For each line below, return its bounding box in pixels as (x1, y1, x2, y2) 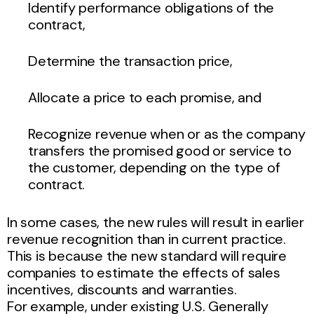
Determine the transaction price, (28, 51, 236, 70)
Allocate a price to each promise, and (28, 88, 265, 107)
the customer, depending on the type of (28, 158, 280, 177)
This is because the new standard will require (7, 246, 287, 265)
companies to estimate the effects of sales (7, 263, 280, 282)
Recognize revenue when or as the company (28, 124, 306, 143)
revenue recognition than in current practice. (7, 229, 286, 248)
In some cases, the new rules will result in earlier (7, 212, 304, 231)
